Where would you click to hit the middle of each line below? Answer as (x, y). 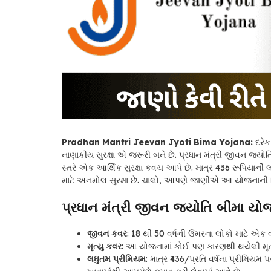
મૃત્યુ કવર (104, 247)
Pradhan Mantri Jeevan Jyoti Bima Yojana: (157, 142)
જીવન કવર (107, 234)
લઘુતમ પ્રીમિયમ (116, 259)
